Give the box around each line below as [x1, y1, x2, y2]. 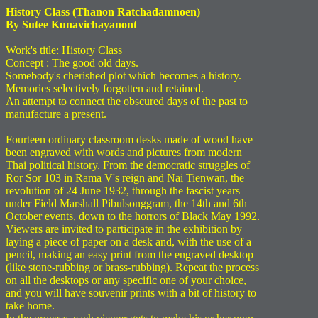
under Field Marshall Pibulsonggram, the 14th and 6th [6, 197, 247, 209]
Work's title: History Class [6, 44, 122, 56]
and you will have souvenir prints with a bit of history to [6, 287, 256, 299]
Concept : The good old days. [6, 57, 138, 69]
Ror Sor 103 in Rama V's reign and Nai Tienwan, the [6, 172, 244, 184]
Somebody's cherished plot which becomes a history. [6, 70, 241, 82]
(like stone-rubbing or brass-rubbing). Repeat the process [6, 261, 259, 273]
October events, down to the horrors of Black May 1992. [6, 210, 260, 222]
